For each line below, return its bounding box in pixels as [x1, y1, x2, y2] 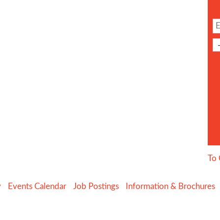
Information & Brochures [126, 182, 215, 191]
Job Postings [73, 182, 119, 191]
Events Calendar [8, 182, 66, 191]
